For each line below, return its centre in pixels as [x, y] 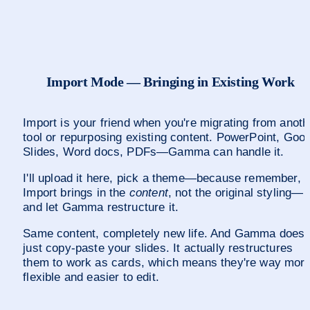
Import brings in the [76, 193]
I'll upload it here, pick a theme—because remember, [162, 179]
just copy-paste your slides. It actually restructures [158, 248]
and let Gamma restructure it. [101, 208]
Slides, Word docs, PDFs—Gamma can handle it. [154, 152]
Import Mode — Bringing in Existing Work [170, 82]
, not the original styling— [236, 193]
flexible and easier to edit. [91, 277]
